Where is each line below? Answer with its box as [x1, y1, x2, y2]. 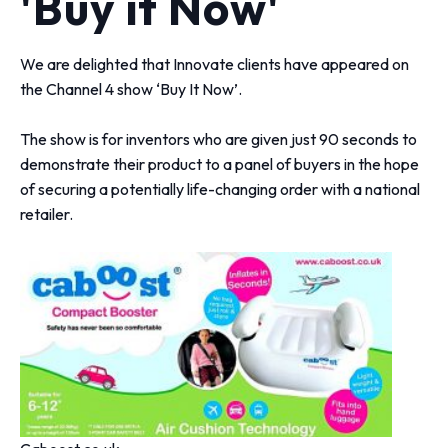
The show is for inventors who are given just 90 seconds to [20, 128, 418, 149]
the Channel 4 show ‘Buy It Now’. [20, 78, 243, 99]
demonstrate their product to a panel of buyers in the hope [20, 153, 420, 174]
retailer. [20, 203, 74, 224]
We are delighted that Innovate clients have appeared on [20, 53, 410, 74]
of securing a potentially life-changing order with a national [20, 178, 421, 199]
